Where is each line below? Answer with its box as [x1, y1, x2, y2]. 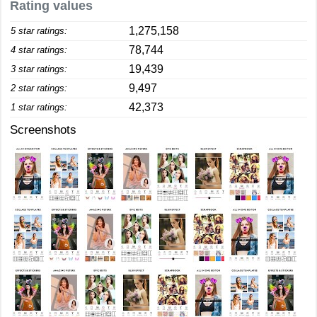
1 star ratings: [11, 102, 67, 113]
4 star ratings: [11, 45, 67, 55]
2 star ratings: [11, 83, 67, 93]
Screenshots [10, 123, 76, 137]
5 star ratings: [11, 25, 67, 36]
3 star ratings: [11, 64, 67, 74]
